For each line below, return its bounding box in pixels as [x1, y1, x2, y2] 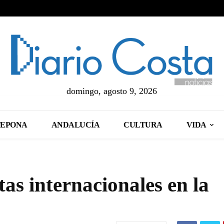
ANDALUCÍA [51, 120, 100, 129]
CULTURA [123, 120, 162, 129]
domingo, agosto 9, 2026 [66, 85, 157, 96]
